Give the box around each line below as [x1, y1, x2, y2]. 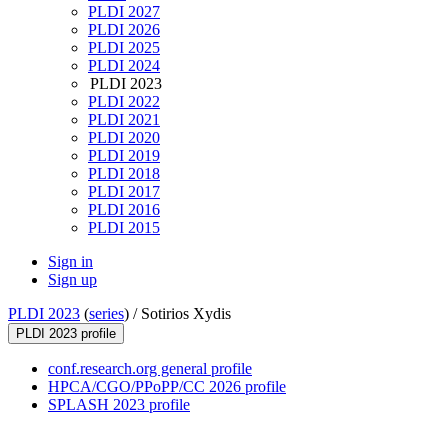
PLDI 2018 [88, 165, 160, 183]
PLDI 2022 [88, 93, 160, 111]
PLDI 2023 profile [16, 326, 116, 342]
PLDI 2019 [88, 147, 160, 165]
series [89, 305, 124, 323]
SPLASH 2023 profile [48, 396, 190, 414]
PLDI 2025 [88, 39, 160, 57]
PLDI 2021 [88, 111, 160, 129]
